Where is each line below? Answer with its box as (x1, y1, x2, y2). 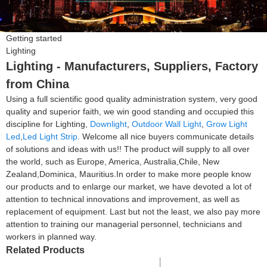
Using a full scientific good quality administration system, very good (6, 94, 257, 104)
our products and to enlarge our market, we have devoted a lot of (6, 181, 252, 191)
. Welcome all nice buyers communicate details (77, 131, 254, 141)
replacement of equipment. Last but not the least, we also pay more (6, 206, 260, 216)
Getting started (6, 33, 62, 43)
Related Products (6, 244, 85, 255)
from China (6, 77, 69, 91)
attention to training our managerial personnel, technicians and (6, 219, 242, 229)
